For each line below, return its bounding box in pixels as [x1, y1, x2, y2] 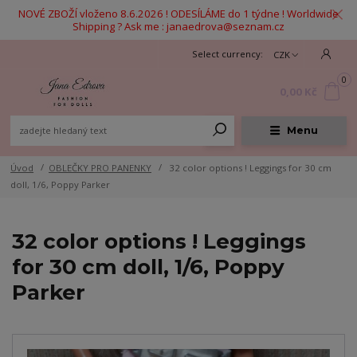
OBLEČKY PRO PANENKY [49, 161, 151, 174]
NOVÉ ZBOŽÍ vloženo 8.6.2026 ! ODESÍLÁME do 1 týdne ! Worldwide [18, 6, 339, 21]
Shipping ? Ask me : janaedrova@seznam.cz [73, 18, 284, 33]
